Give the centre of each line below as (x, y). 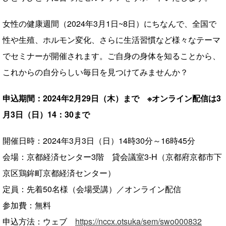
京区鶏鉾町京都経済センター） (59, 173)
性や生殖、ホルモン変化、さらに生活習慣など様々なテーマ (111, 40)
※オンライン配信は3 (184, 98)
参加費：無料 (27, 205)
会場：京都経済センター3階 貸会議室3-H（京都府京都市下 (112, 157)
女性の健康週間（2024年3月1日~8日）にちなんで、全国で (109, 23)
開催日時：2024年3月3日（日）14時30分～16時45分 (99, 140)
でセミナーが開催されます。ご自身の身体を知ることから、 (111, 56)
